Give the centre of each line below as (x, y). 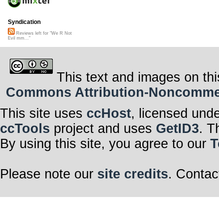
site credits (133, 174)
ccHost (109, 113)
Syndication (24, 22)
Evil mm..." (19, 38)
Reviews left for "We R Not (43, 33)
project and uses (103, 128)
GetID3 (177, 128)
